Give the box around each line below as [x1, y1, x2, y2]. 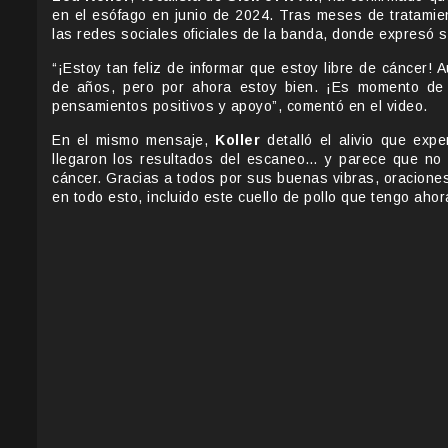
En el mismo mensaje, [52, 132, 216, 149]
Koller [215, 132, 261, 149]
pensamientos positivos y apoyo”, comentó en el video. [52, 98, 428, 115]
